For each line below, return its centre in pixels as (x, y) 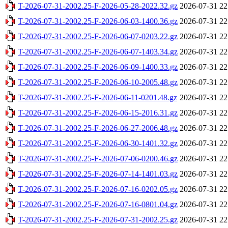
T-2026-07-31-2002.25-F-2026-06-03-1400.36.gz (98, 21)
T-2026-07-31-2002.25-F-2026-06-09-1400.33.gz (98, 67)
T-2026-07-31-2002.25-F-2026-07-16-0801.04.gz (98, 204)
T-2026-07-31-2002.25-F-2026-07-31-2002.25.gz (98, 219)
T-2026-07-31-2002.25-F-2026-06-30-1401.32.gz (98, 143)
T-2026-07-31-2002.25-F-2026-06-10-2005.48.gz (98, 82)
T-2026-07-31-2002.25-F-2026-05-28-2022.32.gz (98, 6)
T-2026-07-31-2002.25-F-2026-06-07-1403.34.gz (98, 51)
